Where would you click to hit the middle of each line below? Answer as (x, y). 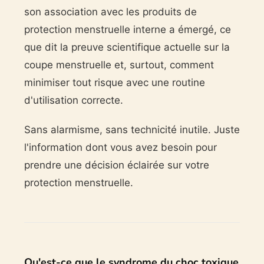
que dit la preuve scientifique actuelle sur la (127, 47)
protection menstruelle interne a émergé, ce (127, 29)
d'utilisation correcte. (73, 100)
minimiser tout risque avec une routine (114, 82)
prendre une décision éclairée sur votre (116, 165)
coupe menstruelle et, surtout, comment (119, 65)
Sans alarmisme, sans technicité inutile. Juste (132, 129)
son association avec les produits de (110, 11)
